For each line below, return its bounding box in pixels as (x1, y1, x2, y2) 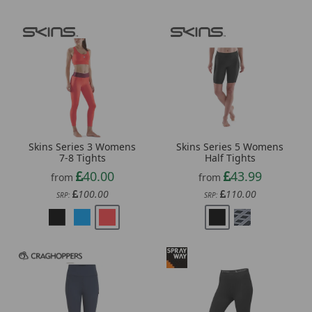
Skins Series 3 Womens (29, 139, 136, 153)
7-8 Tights (58, 150, 106, 164)
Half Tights (204, 150, 256, 164)
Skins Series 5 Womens (176, 139, 283, 153)
